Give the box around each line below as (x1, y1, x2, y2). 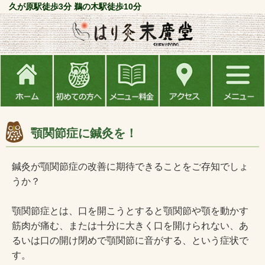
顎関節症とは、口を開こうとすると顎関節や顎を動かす (12, 206, 248, 216)
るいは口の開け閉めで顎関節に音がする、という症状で (12, 235, 248, 246)
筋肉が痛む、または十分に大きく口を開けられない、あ (12, 221, 248, 231)
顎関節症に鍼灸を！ (31, 127, 137, 140)
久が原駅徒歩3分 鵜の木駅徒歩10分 (9, 2, 141, 11)
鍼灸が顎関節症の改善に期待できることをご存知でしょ (12, 161, 248, 172)
